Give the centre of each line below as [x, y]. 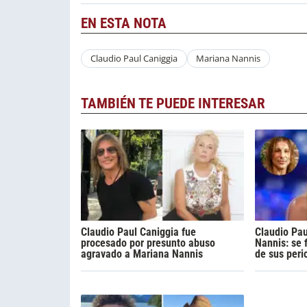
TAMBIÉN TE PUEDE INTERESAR [173, 104]
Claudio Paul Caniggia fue [138, 232]
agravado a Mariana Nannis [142, 254]
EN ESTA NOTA [124, 23]
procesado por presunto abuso [148, 243]
